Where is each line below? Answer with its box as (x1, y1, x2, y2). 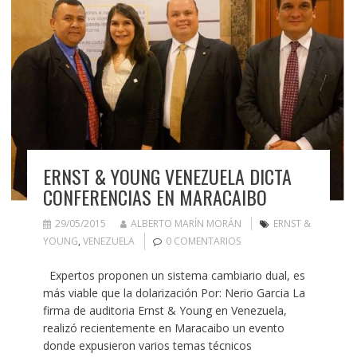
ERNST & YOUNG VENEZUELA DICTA (42, 162, 292, 191)
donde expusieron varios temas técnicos (42, 338, 252, 354)
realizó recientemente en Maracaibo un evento (42, 320, 284, 336)
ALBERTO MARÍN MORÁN (130, 217, 241, 231)
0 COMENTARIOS (165, 234, 241, 249)
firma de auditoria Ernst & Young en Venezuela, (42, 303, 287, 319)
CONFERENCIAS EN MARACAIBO (42, 182, 267, 212)
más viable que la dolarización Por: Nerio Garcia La (42, 285, 305, 301)
